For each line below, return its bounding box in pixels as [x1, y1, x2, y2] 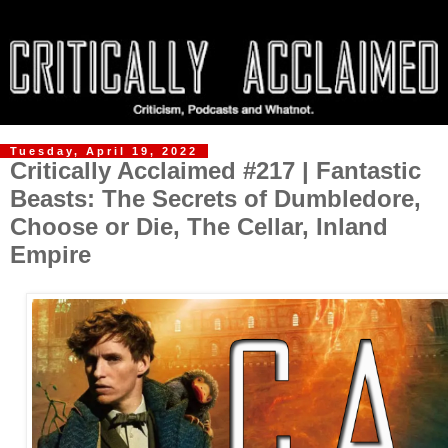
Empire [10, 241, 91, 269]
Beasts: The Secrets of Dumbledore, [10, 185, 421, 213]
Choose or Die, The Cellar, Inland [10, 213, 388, 241]
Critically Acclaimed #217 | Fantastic [10, 157, 421, 185]
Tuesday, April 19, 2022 [10, 145, 198, 158]
